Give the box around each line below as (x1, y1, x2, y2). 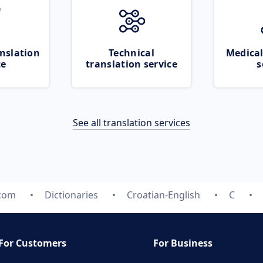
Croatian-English (127, 188, 200, 201)
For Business (153, 237, 213, 249)
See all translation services (73, 116, 190, 129)
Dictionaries (45, 188, 98, 201)
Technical (109, 46, 154, 59)
